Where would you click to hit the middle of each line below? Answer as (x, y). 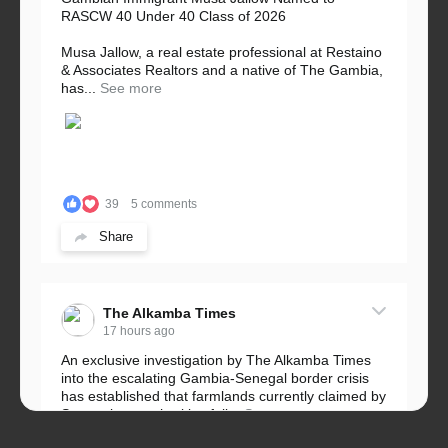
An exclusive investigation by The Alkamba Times (216, 359)
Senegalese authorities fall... (150, 413)
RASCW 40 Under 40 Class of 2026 (173, 15)
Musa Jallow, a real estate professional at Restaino (221, 51)
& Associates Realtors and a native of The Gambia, (222, 69)
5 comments (164, 203)
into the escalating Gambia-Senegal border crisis (215, 377)
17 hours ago (139, 330)
